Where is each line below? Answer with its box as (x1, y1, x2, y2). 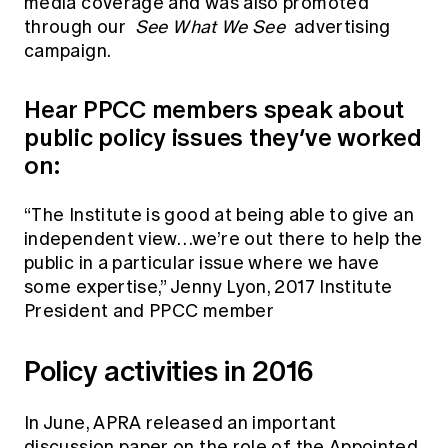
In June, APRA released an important (24, 411, 337, 434)
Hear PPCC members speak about (24, 90, 405, 127)
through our (24, 15, 131, 38)
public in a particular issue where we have (24, 251, 380, 274)
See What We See (134, 15, 286, 38)
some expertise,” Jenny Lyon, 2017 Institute (24, 275, 393, 298)
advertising (289, 15, 391, 38)
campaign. (24, 39, 112, 62)
